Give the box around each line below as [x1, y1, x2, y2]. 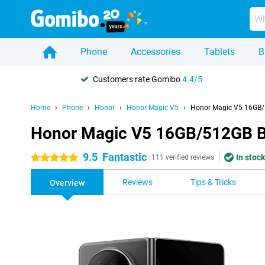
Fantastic [102, 151, 147, 163]
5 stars [31, 153, 56, 163]
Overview [50, 178, 85, 188]
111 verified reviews [151, 153, 214, 161]
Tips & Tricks [190, 177, 236, 187]
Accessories [131, 46, 180, 57]
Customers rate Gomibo [93, 74, 182, 84]
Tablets [204, 46, 235, 57]
